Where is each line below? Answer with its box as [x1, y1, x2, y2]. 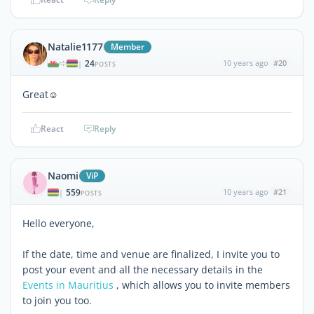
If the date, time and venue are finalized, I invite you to [22, 247, 280, 261]
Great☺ [22, 87, 58, 101]
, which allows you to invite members [114, 278, 290, 292]
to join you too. [22, 293, 92, 307]
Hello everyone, [22, 216, 95, 230]
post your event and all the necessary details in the [22, 262, 263, 276]
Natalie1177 [48, 39, 103, 53]
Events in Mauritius [22, 278, 114, 292]
